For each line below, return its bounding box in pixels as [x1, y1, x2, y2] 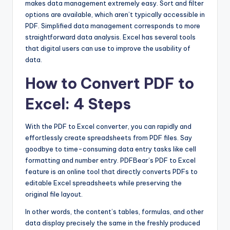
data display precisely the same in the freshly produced [25, 218, 200, 227]
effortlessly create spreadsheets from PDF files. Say [25, 133, 192, 142]
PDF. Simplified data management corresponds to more [25, 21, 200, 30]
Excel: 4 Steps [25, 94, 131, 113]
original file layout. [25, 189, 83, 198]
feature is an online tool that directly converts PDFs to [25, 167, 198, 176]
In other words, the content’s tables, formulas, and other [25, 207, 204, 216]
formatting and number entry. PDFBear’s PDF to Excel [25, 156, 196, 164]
